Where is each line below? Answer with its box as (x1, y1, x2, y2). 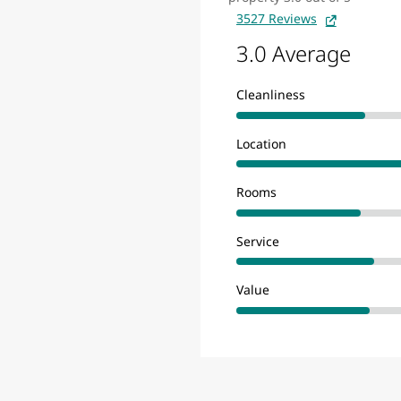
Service (236, 232, 279, 250)
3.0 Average (236, 38, 351, 69)
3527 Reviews (236, 10, 317, 28)
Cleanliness (236, 86, 305, 104)
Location (236, 134, 286, 152)
